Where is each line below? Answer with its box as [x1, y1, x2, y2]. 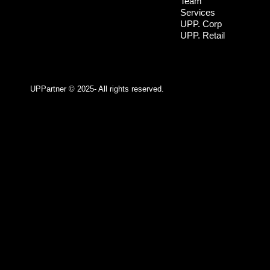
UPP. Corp [180, 18, 222, 29]
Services [180, 7, 215, 17]
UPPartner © [30, 84, 75, 93]
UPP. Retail [180, 30, 225, 40]
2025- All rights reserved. [75, 84, 164, 93]
